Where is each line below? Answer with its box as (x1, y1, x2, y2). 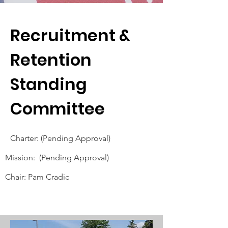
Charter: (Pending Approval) (10, 133, 110, 143)
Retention (10, 48, 92, 71)
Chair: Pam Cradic (5, 172, 69, 182)
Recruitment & (10, 24, 130, 47)
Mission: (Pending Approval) (5, 153, 109, 162)
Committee (10, 97, 105, 120)
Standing (10, 73, 87, 96)
